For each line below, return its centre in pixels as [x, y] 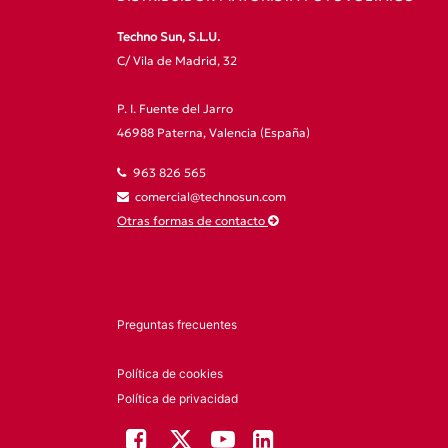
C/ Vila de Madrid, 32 [177, 60]
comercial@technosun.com [210, 196]
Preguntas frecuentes [177, 324]
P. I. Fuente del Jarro [175, 108]
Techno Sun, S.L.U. [168, 36]
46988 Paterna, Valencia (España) [216, 132]
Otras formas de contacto [192, 220]
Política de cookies [170, 373]
